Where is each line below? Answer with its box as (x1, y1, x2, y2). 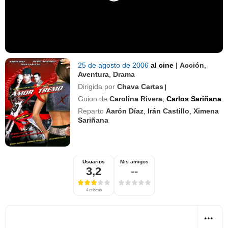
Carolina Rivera (109, 94, 163, 103)
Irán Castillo (148, 106, 190, 115)
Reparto (78, 106, 104, 115)
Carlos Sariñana (166, 94, 222, 103)
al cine (151, 61, 176, 69)
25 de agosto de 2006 (78, 61, 151, 69)
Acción (180, 61, 205, 69)
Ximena (193, 106, 219, 115)
